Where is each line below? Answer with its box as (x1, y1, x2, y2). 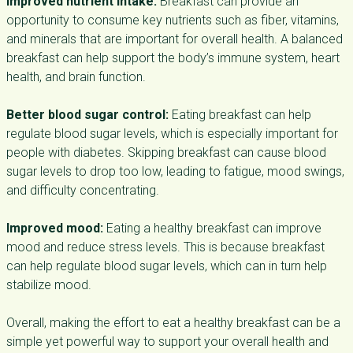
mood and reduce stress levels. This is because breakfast (6, 240, 325, 255)
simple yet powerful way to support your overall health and (6, 334, 329, 349)
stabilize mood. (6, 277, 91, 292)
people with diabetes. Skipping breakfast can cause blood (6, 145, 326, 160)
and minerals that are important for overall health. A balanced (6, 32, 343, 46)
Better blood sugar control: (6, 107, 169, 122)
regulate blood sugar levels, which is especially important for (6, 126, 338, 141)
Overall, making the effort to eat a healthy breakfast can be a (6, 315, 340, 330)
